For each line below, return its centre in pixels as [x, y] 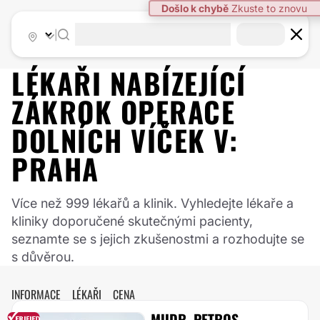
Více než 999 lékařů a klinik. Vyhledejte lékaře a [152, 203]
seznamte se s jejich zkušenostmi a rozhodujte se [158, 239]
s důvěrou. [43, 257]
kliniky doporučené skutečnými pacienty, [132, 221]
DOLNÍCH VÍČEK [109, 140]
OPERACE [177, 111]
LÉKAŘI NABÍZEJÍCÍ [129, 83]
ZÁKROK [66, 111]
